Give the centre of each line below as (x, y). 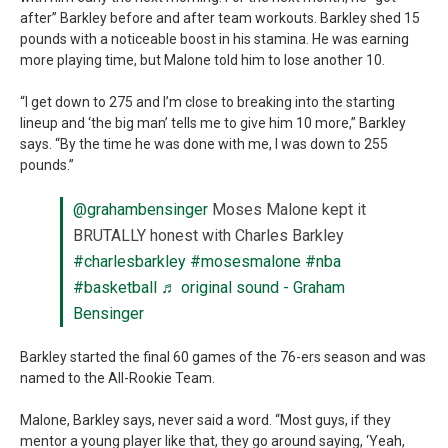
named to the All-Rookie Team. (117, 378)
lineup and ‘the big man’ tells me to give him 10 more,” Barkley (213, 123)
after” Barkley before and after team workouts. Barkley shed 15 (220, 18)
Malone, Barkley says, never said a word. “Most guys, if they (205, 420)
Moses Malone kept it (287, 209)
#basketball (115, 287)
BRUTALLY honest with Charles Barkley (208, 235)
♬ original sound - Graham (253, 287)
